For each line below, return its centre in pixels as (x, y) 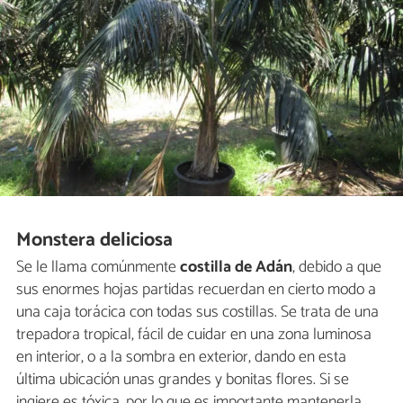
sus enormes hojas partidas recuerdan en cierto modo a (196, 290)
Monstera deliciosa (95, 240)
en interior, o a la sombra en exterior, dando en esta (181, 358)
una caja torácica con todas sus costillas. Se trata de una (197, 313)
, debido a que (337, 268)
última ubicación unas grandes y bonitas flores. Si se (183, 380)
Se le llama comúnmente (98, 268)
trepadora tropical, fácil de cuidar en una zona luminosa (194, 335)
